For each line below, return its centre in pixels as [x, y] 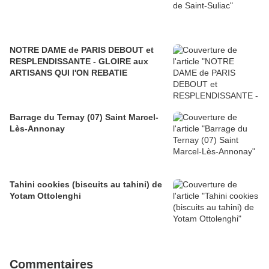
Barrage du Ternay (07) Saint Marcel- [84, 117]
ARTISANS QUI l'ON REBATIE [68, 73]
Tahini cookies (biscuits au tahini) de [86, 185]
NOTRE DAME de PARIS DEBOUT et [82, 50]
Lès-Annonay [37, 129]
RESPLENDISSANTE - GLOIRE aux [79, 62]
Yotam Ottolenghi [45, 196]
